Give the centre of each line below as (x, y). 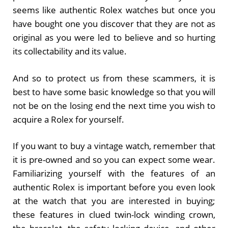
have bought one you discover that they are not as (114, 24)
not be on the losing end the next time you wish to (114, 105)
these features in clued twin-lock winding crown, (114, 215)
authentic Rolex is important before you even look (114, 187)
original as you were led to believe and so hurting (114, 38)
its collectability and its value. (70, 51)
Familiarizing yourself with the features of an (114, 174)
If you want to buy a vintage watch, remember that (114, 146)
